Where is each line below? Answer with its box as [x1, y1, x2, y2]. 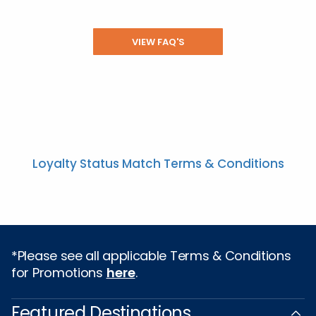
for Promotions [11, 264, 107, 281]
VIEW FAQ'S [131, 35, 185, 49]
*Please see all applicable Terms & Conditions [11, 247, 291, 265]
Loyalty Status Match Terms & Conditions [32, 155, 284, 172]
